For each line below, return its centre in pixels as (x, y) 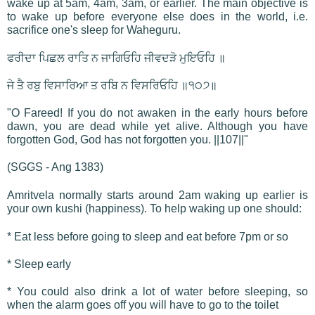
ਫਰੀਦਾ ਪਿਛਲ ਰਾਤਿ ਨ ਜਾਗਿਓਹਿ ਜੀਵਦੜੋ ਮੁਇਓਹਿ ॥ (116, 58)
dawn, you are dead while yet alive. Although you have (157, 126)
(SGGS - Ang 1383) (55, 167)
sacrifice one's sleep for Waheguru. (94, 30)
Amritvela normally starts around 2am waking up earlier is (157, 195)
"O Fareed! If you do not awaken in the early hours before (157, 112)
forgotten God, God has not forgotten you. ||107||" (128, 139)
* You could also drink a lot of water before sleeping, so (157, 291)
